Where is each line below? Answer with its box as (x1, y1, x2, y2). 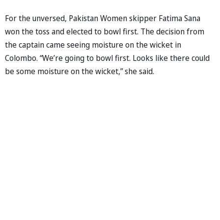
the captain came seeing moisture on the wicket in (5, 39, 181, 50)
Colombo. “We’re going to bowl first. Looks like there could (5, 52, 210, 63)
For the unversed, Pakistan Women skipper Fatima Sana (5, 12, 200, 24)
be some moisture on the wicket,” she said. (5, 65, 154, 77)
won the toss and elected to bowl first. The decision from (5, 26, 204, 37)
